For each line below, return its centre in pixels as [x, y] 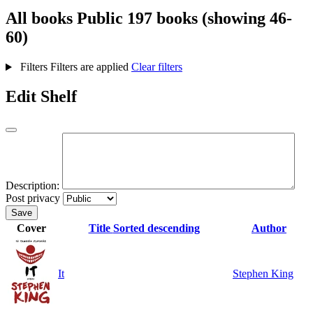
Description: [32, 186]
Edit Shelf [41, 97]
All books [41, 19]
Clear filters [156, 67]
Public [100, 19]
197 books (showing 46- [210, 19]
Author [269, 228]
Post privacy [33, 198]
